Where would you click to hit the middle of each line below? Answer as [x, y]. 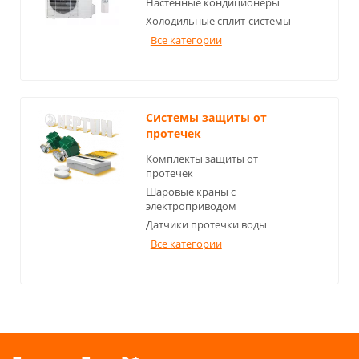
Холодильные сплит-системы [218, 21]
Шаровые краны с [190, 192]
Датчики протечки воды [206, 225]
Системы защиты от [206, 118]
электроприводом [191, 206]
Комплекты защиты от [202, 159]
